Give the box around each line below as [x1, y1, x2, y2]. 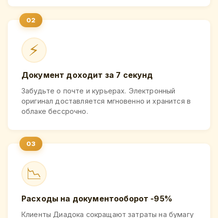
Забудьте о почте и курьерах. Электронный [21, 87, 176, 95]
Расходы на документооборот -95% [21, 194, 172, 204]
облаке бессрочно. [21, 107, 88, 116]
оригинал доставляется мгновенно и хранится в [21, 97, 191, 106]
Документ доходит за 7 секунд [21, 70, 153, 80]
